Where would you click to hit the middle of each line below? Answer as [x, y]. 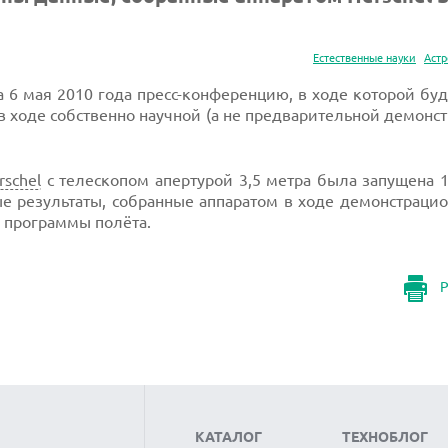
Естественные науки [364, 58]
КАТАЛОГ [228, 437]
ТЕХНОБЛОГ [385, 437]
